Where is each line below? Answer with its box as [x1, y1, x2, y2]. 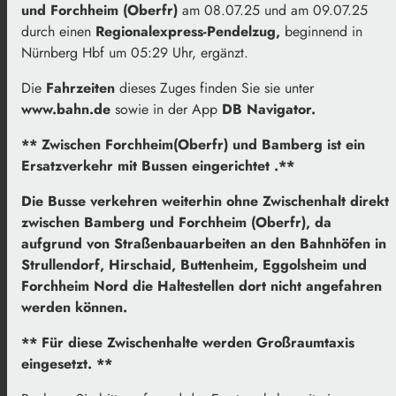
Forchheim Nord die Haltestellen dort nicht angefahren [21, 275, 382, 296]
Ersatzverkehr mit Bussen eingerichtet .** [21, 155, 294, 176]
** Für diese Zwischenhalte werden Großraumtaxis [21, 331, 354, 353]
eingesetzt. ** [21, 353, 112, 374]
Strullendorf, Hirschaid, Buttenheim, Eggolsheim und [21, 254, 367, 275]
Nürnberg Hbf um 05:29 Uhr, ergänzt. [21, 42, 248, 63]
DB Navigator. [222, 98, 316, 119]
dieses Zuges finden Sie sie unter [115, 77, 314, 98]
